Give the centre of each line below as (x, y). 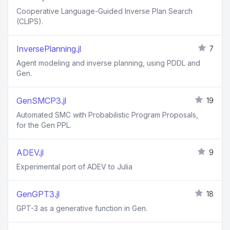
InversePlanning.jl (49, 49)
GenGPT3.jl (38, 194)
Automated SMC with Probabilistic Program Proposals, (107, 115)
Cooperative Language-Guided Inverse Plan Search (104, 11)
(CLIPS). (30, 22)
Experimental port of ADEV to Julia (74, 167)
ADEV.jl (30, 153)
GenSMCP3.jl (41, 101)
